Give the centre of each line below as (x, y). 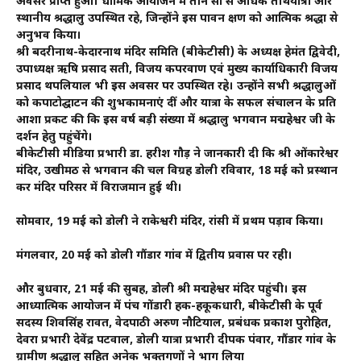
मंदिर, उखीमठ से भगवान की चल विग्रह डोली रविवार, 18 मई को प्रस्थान (177, 172)
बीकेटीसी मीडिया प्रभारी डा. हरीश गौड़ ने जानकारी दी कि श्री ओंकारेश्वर (177, 155)
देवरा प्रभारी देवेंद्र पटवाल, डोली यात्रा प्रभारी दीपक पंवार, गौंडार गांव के (176, 341)
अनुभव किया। (49, 36)
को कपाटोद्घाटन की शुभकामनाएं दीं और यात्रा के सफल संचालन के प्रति (176, 104)
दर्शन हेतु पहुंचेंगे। (54, 138)
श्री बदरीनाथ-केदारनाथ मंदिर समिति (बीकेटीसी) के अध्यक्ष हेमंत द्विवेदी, (178, 53)
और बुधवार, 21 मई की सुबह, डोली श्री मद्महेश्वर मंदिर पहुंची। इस (161, 290)
